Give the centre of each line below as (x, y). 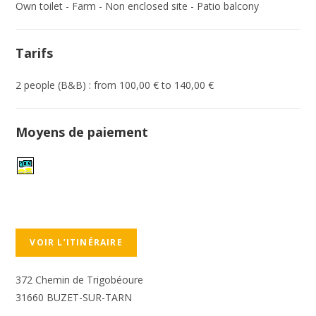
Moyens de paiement (82, 132)
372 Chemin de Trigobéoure (80, 279)
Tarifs (35, 53)
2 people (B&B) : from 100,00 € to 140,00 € (115, 85)
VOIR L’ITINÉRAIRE (76, 242)
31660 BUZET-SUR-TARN (74, 297)
